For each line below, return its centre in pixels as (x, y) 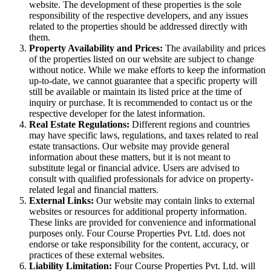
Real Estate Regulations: (79, 124)
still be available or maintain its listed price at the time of (135, 91)
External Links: (61, 200)
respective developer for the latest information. (117, 113)
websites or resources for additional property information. (138, 211)
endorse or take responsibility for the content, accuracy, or (139, 244)
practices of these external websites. (97, 255)
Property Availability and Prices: (96, 48)
